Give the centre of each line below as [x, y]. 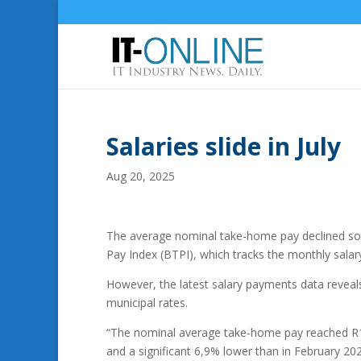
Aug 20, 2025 [141, 176]
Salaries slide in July [224, 146]
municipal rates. [147, 303]
